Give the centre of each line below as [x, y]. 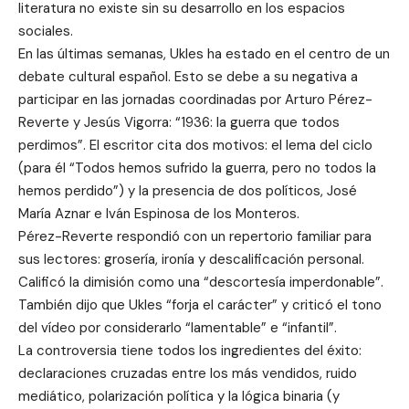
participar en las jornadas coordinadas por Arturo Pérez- [195, 100]
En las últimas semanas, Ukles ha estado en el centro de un [204, 54]
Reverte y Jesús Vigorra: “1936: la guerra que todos [179, 123]
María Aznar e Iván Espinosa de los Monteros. [159, 214]
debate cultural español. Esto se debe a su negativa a [188, 77]
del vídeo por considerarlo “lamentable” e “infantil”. [178, 328]
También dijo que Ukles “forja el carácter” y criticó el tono [200, 305]
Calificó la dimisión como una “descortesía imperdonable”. [201, 283]
